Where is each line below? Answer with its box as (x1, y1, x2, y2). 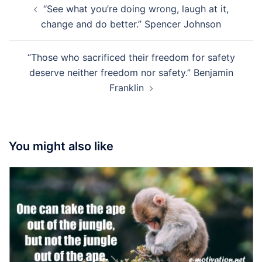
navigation (8, 7, 80, 24)
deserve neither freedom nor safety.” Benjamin (29, 67, 233, 78)
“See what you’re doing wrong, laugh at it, (43, 3, 229, 15)
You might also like (9, 139, 113, 153)
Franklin (109, 82, 144, 94)
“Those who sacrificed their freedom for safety (27, 51, 235, 63)
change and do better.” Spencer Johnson (41, 18, 221, 30)
